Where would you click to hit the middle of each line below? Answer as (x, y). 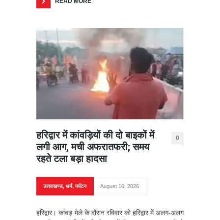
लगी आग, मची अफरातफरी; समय (93, 147)
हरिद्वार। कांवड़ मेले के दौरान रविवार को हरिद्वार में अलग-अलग (110, 213)
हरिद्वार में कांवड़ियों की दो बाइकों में (95, 135)
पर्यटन (81, 186)
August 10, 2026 (120, 186)
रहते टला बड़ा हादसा (72, 159)
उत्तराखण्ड (53, 186)
